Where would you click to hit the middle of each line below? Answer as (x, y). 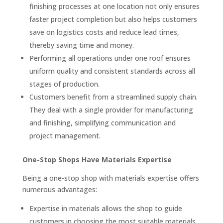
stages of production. (64, 84)
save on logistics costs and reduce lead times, (104, 32)
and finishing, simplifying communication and (102, 123)
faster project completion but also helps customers (113, 19)
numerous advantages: (59, 189)
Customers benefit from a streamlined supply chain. (113, 97)
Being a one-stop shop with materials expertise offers (111, 178)
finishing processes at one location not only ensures (114, 6)
